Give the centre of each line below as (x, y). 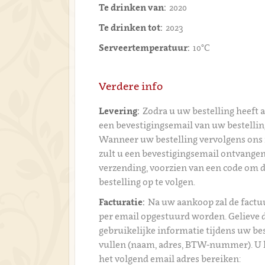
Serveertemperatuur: (145, 47)
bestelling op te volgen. (147, 182)
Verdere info (131, 86)
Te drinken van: (133, 7)
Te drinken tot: (131, 27)
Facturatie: (122, 202)
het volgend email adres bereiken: (170, 258)
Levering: (119, 111)
